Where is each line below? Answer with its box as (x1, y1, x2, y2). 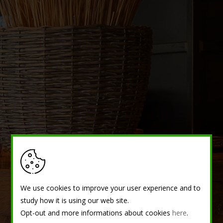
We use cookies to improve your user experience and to (20, 183, 201, 192)
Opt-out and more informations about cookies (20, 208, 173, 217)
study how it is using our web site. (20, 195, 129, 205)
